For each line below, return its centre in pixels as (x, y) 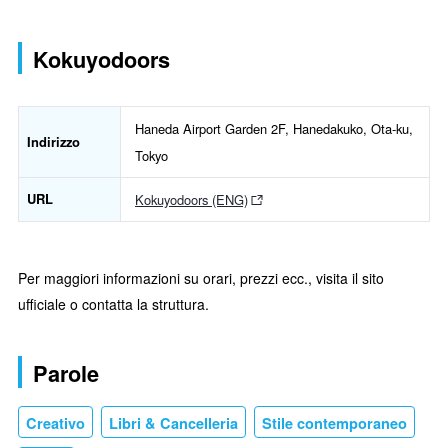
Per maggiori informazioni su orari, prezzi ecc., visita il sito (201, 278)
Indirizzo (53, 142)
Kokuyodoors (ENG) (191, 200)
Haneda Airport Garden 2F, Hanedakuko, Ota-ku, (274, 129)
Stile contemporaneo (334, 422)
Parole (66, 373)
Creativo (55, 422)
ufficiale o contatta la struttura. (113, 304)
